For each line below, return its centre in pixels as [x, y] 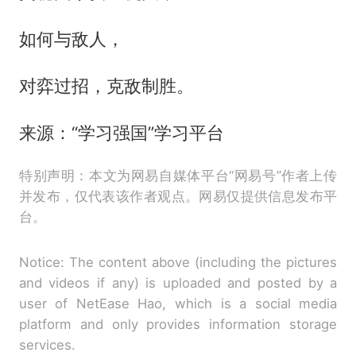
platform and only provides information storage [178, 325]
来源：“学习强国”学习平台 [121, 132]
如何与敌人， [71, 39]
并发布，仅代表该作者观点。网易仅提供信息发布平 [178, 197]
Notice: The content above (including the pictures [178, 263]
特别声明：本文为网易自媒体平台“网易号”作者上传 [178, 176]
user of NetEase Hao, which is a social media [178, 304]
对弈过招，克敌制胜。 [106, 85]
